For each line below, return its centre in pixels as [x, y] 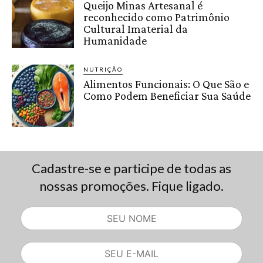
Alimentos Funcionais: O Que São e [166, 84]
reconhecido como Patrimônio [157, 17]
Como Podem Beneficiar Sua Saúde [167, 95]
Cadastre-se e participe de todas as [131, 168]
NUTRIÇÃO [103, 69]
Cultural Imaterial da [136, 28]
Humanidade [115, 40]
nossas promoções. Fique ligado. [131, 186]
